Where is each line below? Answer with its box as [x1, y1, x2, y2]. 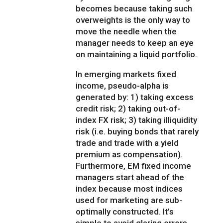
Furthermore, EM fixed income [76, 161, 192, 171]
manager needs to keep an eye [76, 38, 194, 48]
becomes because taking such [76, 3, 193, 14]
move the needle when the [76, 26, 177, 37]
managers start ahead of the [76, 172, 185, 183]
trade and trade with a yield [76, 138, 179, 148]
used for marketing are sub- [76, 195, 183, 206]
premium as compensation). [76, 149, 183, 160]
